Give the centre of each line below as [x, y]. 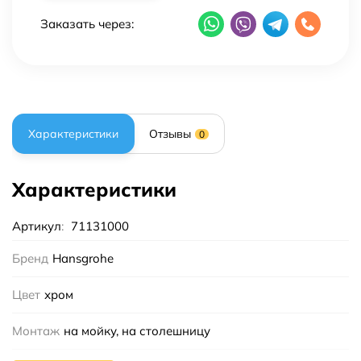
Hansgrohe [83, 258]
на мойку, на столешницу [137, 331]
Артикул [37, 226]
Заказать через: [87, 24]
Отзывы [170, 134]
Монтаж [36, 331]
